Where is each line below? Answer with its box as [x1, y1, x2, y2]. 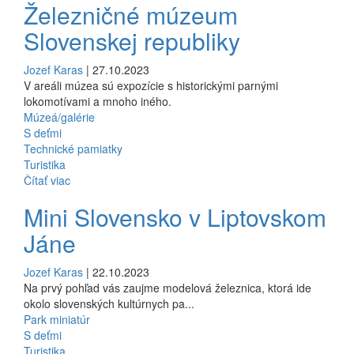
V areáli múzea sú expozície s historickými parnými [24, 77, 278, 93]
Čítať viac [24, 171, 70, 188]
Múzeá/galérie [24, 108, 95, 125]
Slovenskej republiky [24, 23, 247, 58]
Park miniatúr [24, 311, 90, 327]
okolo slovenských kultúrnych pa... [24, 295, 194, 311]
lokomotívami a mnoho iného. [24, 92, 171, 109]
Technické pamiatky [24, 140, 122, 156]
